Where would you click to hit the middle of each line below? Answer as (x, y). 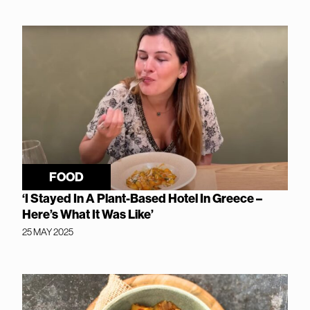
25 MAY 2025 (48, 231)
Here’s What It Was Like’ (88, 214)
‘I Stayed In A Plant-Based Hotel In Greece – (142, 198)
